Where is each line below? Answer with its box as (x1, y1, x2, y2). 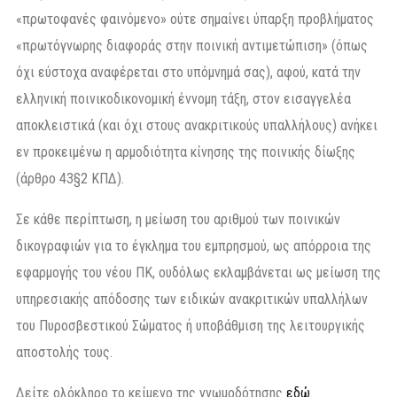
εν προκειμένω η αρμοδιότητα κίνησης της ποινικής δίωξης (16, 143, 355, 160)
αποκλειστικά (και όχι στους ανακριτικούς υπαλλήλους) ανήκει (16, 116, 378, 134)
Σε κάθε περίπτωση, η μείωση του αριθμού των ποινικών (16, 210, 340, 228)
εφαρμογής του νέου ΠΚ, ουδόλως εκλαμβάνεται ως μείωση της (16, 263, 381, 281)
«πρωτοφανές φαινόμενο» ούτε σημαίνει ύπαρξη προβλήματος (16, 10, 374, 27)
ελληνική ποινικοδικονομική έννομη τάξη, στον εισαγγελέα (16, 90, 351, 107)
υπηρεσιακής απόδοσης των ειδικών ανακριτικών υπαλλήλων (16, 290, 368, 307)
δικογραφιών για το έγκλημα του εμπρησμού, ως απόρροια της (16, 237, 371, 254)
